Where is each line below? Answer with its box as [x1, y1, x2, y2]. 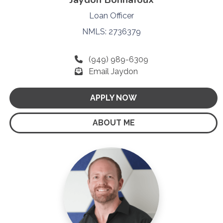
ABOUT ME [92, 117, 135, 127]
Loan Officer [89, 10, 134, 20]
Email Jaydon [89, 66, 138, 76]
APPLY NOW [90, 93, 137, 103]
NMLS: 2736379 [82, 26, 141, 36]
